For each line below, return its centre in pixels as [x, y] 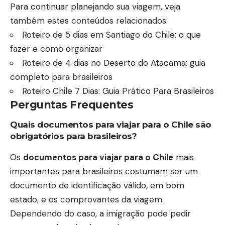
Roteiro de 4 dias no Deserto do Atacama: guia [114, 63]
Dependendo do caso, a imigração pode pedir [100, 213]
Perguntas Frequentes [72, 104]
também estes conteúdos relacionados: [89, 20]
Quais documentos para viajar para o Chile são [111, 125]
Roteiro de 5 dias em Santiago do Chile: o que [111, 34]
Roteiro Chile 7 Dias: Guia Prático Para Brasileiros [118, 91]
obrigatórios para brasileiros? [73, 136]
